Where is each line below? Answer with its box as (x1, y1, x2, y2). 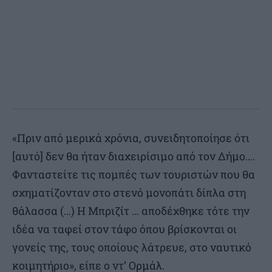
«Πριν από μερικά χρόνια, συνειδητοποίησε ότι (12, 131, 250, 146)
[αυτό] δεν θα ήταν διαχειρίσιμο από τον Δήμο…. (12, 149, 255, 164)
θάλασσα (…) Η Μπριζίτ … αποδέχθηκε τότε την (12, 203, 250, 219)
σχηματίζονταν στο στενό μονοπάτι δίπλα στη (12, 185, 246, 200)
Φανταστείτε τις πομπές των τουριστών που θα (12, 167, 255, 182)
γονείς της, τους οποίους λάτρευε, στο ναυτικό (12, 240, 251, 255)
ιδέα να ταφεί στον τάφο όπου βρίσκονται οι (12, 222, 237, 237)
